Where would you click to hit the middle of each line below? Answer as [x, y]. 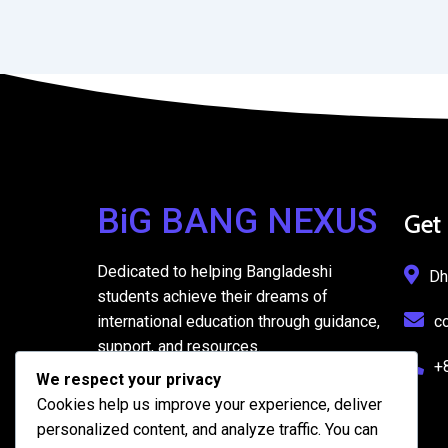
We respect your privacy [128, 380]
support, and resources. [179, 346]
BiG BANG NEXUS [237, 221]
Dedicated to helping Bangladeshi [214, 271]
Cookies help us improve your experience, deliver [209, 405]
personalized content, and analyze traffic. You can [207, 430]
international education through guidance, [238, 321]
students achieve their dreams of [212, 296]
